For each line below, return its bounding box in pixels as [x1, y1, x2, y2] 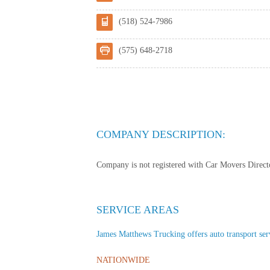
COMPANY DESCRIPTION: [96, 128, 225, 140]
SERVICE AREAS [96, 203, 179, 216]
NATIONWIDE [96, 255, 150, 265]
